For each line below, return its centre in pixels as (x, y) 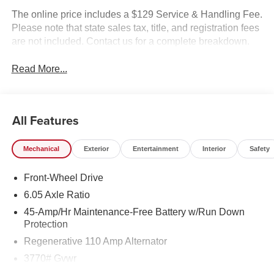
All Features (46, 120)
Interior (214, 148)
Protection (46, 224)
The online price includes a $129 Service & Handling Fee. (137, 15)
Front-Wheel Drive (63, 178)
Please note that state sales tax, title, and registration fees (135, 28)
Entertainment (155, 148)
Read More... (39, 69)
